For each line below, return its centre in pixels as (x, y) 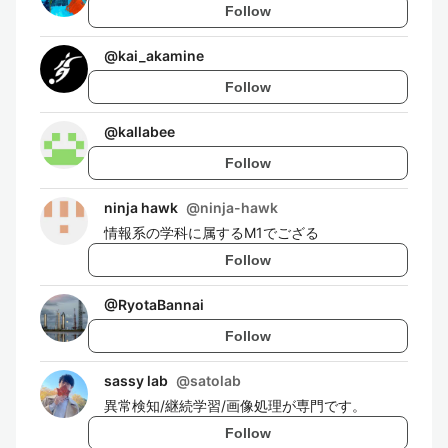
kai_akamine (161, 55)
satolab (215, 380)
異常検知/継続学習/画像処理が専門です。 (235, 405)
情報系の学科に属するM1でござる (211, 232)
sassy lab (136, 380)
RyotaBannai (161, 304)
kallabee (146, 131)
